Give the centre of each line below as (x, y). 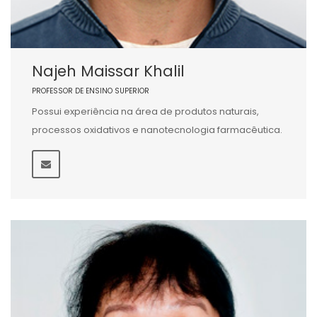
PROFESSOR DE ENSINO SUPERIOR (91, 91)
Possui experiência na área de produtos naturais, (145, 112)
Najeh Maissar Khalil (108, 71)
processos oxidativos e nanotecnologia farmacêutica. (157, 130)
